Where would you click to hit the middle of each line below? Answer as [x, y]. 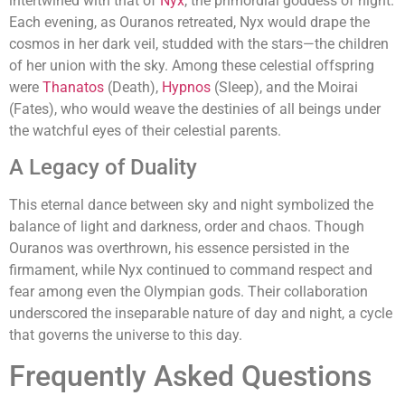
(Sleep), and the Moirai [284, 87]
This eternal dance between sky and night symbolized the [191, 205]
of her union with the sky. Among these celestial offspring [192, 65]
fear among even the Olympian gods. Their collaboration [188, 292]
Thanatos [73, 87]
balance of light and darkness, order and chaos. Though [187, 227]
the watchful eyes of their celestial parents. [145, 130]
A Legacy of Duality [103, 168]
